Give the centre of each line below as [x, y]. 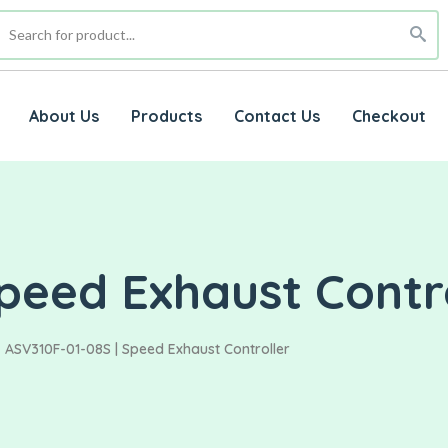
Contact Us [276, 116]
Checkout [388, 116]
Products [166, 116]
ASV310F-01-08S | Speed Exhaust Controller [147, 349]
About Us [63, 116]
